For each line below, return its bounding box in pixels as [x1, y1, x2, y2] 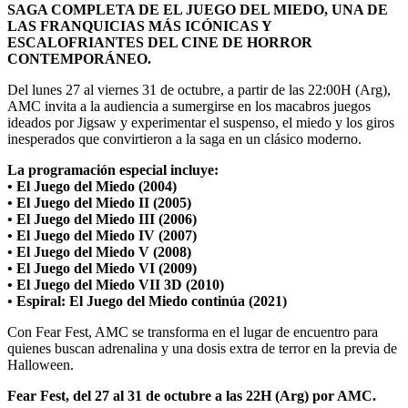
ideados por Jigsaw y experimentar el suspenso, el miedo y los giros [7, 114, 394, 130]
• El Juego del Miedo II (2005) [7, 194, 191, 210]
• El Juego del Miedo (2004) [7, 178, 177, 194]
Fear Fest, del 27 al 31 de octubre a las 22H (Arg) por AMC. [7, 387, 376, 403]
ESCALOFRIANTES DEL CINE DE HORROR [7, 34, 312, 50]
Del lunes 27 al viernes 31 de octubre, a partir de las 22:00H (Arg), [7, 81, 391, 97]
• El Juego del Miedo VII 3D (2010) [7, 276, 224, 292]
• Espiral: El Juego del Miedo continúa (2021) [7, 292, 287, 309]
